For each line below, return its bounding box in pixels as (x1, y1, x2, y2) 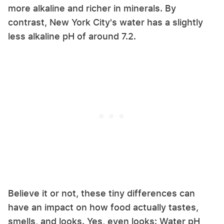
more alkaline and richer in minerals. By (8, 2, 176, 13)
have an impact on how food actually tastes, (8, 201, 198, 212)
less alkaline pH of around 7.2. (8, 30, 138, 41)
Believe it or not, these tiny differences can (8, 187, 195, 198)
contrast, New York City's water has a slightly (8, 16, 203, 27)
